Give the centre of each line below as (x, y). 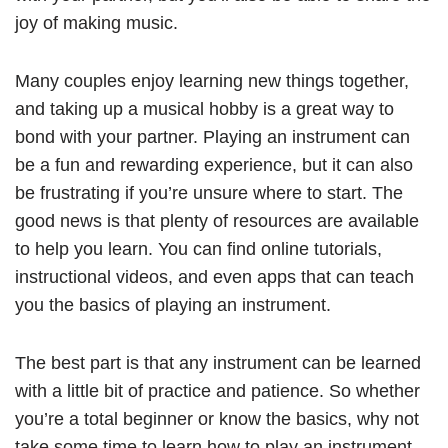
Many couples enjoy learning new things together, (212, 81)
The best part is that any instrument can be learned (218, 363)
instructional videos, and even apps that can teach (214, 277)
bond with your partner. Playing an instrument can (212, 137)
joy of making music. (96, 23)
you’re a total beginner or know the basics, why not (217, 419)
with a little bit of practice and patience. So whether (217, 391)
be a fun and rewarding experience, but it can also (214, 165)
